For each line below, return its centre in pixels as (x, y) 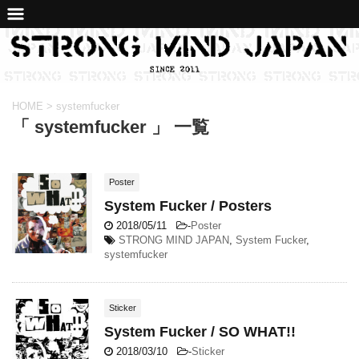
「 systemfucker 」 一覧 (111, 127)
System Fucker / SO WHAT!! (200, 332)
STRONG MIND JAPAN (174, 240)
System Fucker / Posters (188, 206)
